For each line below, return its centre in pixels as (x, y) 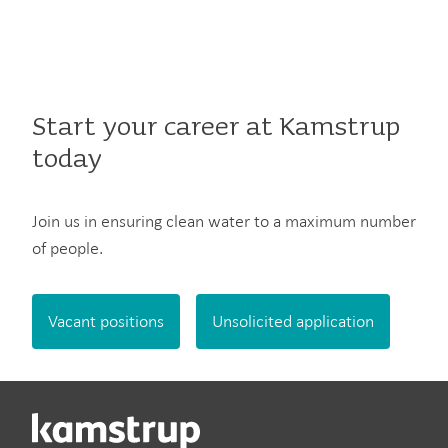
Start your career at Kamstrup (216, 127)
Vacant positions (106, 321)
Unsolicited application (293, 321)
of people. (67, 248)
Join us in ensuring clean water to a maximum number (224, 221)
